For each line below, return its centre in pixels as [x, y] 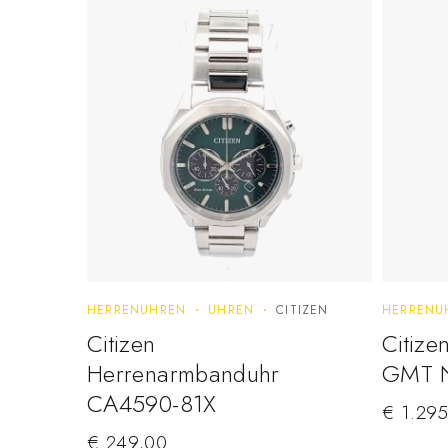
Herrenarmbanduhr [183, 374]
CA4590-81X [152, 404]
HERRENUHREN [137, 310]
